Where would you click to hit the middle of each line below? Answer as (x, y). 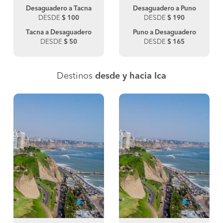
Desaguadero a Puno (164, 8)
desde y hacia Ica (131, 76)
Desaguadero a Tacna (59, 8)
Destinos (76, 76)
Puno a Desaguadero (164, 32)
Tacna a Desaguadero (59, 32)
